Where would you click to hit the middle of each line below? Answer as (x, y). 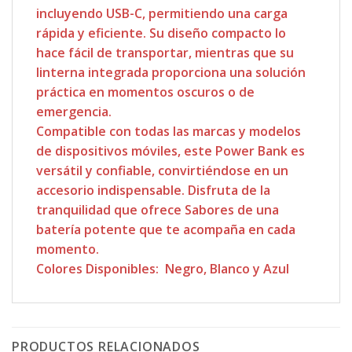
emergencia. (74, 112)
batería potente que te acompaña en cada (166, 229)
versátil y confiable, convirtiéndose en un (162, 170)
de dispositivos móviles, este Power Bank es (170, 151)
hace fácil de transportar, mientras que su (165, 53)
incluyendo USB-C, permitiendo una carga (162, 13)
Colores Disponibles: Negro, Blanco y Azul (163, 269)
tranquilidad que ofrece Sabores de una (158, 210)
